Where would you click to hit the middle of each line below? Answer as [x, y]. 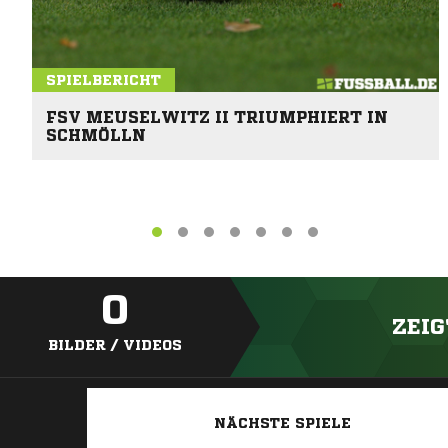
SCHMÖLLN [96, 134]
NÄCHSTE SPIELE [282, 423]
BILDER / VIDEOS [115, 345]
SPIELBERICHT [103, 79]
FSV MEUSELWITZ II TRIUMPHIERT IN [217, 116]
